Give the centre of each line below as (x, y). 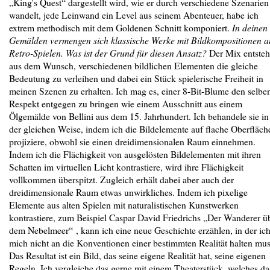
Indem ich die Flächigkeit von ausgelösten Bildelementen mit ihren (135, 154)
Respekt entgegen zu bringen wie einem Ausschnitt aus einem (126, 103)
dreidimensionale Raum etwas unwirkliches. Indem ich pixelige (128, 192)
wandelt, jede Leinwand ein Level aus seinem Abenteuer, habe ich (134, 15)
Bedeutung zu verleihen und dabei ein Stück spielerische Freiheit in (136, 78)
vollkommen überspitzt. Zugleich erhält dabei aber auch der (121, 179)
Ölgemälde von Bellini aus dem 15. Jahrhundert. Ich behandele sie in (139, 116)
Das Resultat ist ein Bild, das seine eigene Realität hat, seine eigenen (137, 255)
